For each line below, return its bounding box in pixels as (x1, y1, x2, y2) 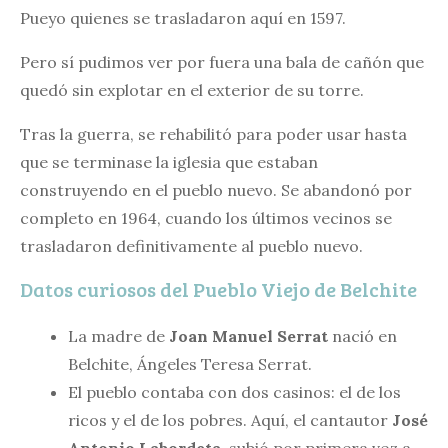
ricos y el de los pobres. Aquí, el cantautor (68, 410, 392, 430)
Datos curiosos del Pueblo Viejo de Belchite (20, 275, 417, 303)
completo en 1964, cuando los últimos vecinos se (20, 208, 392, 228)
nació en (328, 326, 397, 346)
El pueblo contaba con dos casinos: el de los (68, 382, 401, 402)
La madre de (68, 326, 169, 346)
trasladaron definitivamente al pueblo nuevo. (20, 236, 363, 256)
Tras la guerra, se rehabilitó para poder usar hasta (20, 124, 407, 144)
